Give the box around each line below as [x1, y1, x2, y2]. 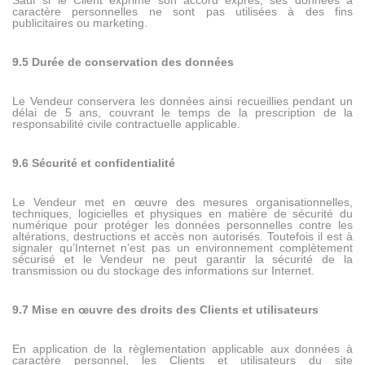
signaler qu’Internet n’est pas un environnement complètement [12, 241, 353, 255]
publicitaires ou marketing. [12, 16, 147, 30]
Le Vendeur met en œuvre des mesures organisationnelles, [12, 196, 353, 209]
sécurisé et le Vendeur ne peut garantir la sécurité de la [12, 253, 353, 266]
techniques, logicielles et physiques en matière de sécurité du [12, 207, 353, 221]
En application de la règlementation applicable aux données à [12, 342, 353, 356]
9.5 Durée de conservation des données [12, 55, 234, 69]
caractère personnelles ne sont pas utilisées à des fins [12, 5, 353, 19]
